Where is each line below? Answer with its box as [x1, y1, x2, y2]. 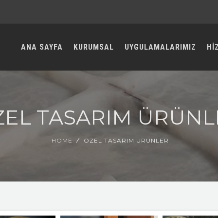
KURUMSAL [73, 42, 114, 52]
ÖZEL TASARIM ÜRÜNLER [83, 137, 169, 144]
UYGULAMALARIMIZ [125, 42, 196, 52]
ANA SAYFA [21, 42, 63, 52]
